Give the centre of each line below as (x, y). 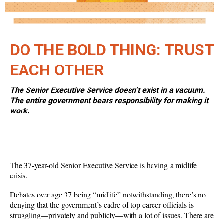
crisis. (19, 175)
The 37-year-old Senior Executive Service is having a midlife (103, 165)
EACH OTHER (57, 70)
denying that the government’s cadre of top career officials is (102, 205)
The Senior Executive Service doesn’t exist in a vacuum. (108, 90)
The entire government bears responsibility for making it (109, 101)
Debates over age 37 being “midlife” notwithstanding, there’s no (108, 195)
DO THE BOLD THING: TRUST (112, 50)
